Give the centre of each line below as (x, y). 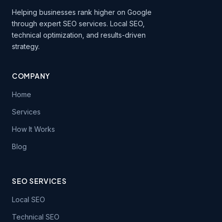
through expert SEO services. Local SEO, (78, 24)
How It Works (33, 129)
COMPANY (31, 76)
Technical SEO (36, 217)
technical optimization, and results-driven (79, 35)
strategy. (26, 46)
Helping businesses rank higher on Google (82, 12)
